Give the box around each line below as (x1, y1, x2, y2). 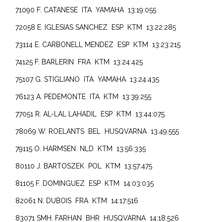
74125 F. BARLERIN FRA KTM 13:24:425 (15, 57, 143, 66)
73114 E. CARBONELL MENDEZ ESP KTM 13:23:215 (15, 40, 181, 49)
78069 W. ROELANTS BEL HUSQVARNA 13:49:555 (15, 127, 179, 135)
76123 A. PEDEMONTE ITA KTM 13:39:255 (15, 92, 152, 101)
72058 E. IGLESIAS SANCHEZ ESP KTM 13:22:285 (15, 23, 176, 31)
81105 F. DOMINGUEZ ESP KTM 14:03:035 (15, 179, 154, 187)
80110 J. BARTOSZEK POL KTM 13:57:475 (15, 162, 153, 170)
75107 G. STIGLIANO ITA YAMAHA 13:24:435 (15, 75, 160, 83)
